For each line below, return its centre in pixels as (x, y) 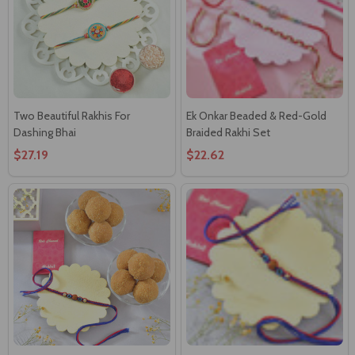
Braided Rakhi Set (228, 132)
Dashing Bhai (45, 132)
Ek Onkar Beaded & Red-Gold (256, 115)
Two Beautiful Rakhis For (72, 115)
